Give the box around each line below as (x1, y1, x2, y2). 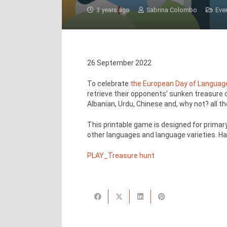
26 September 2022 (87, 59, 152, 67)
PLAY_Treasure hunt (87, 152, 155, 160)
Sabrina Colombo (146, 6, 197, 14)
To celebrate (87, 80, 130, 88)
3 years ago (96, 6, 130, 14)
